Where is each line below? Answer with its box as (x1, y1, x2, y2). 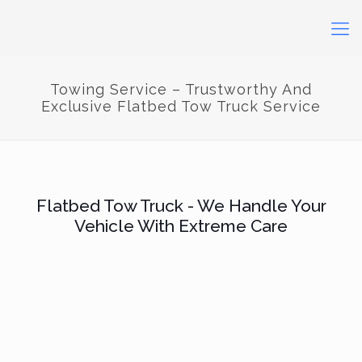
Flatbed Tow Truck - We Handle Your (36, 196, 326, 216)
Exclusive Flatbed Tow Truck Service (41, 98, 321, 115)
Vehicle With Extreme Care (74, 216, 288, 236)
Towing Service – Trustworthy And (50, 81, 312, 98)
